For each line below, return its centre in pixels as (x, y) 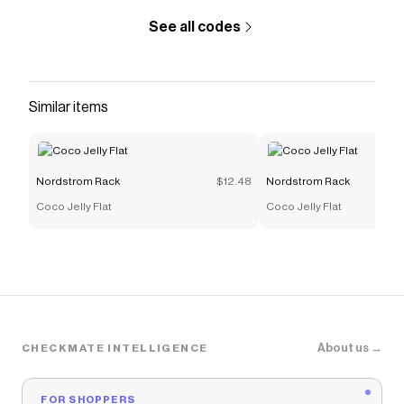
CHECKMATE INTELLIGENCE (115, 348)
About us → (350, 348)
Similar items (69, 107)
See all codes (195, 27)
